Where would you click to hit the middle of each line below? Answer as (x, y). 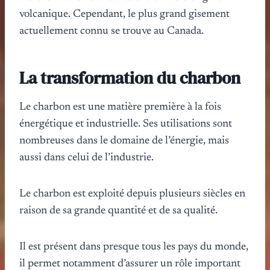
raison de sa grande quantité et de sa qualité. (118, 211)
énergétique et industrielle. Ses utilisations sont (126, 124)
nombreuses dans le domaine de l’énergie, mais (124, 141)
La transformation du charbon (130, 77)
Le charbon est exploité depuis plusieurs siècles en (132, 194)
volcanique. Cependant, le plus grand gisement (124, 14)
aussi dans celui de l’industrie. (86, 158)
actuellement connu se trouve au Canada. (111, 31)
